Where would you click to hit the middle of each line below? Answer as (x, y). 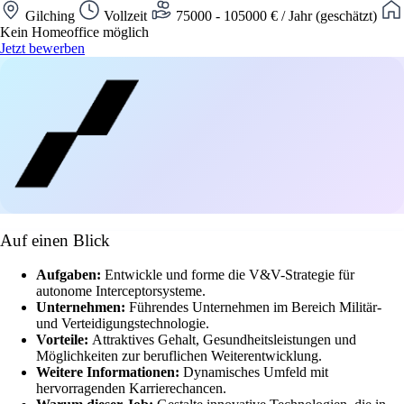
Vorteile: (64, 340)
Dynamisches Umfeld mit (256, 372)
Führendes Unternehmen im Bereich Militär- (255, 308)
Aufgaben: (70, 275)
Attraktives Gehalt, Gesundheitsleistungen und (224, 340)
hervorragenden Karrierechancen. (131, 389)
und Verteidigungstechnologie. (123, 324)
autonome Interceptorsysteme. (121, 291)
